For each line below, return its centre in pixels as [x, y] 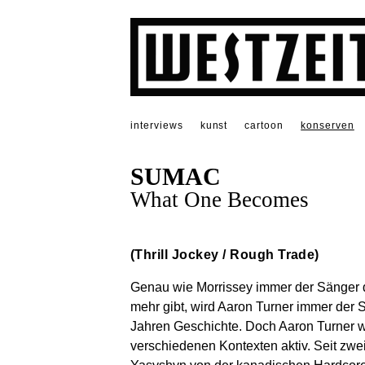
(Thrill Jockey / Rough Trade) [225, 255]
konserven [328, 125]
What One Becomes [220, 200]
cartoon [264, 125]
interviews [157, 125]
